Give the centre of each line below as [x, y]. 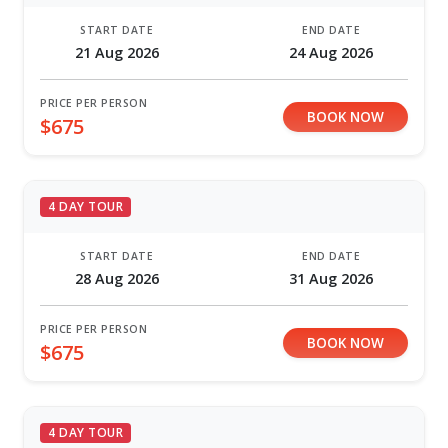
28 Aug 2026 [116, 278]
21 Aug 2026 [116, 52]
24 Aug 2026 [331, 52]
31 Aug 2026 [331, 278]
